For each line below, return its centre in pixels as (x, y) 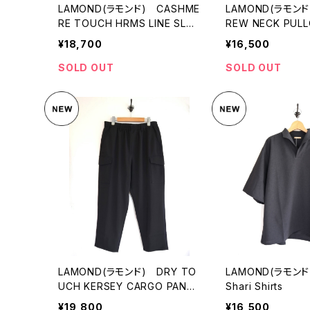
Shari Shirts (254, 286)
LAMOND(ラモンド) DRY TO (128, 272)
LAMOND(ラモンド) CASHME (129, 8)
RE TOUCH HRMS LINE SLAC (129, 23)
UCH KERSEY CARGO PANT (126, 286)
